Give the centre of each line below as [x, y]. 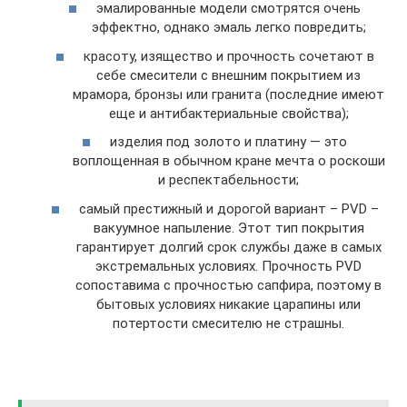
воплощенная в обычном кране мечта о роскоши [228, 161]
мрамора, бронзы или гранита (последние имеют [228, 94]
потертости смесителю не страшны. [228, 323]
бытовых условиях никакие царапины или [228, 304]
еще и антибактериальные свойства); [228, 113]
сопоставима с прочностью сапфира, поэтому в [228, 285]
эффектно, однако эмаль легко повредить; [228, 27]
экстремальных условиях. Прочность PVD [228, 266]
